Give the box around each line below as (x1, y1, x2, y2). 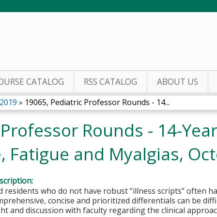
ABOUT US (157, 76, 198, 87)
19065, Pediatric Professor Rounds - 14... (25, 97, 170, 108)
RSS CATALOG (84, 76, 137, 87)
